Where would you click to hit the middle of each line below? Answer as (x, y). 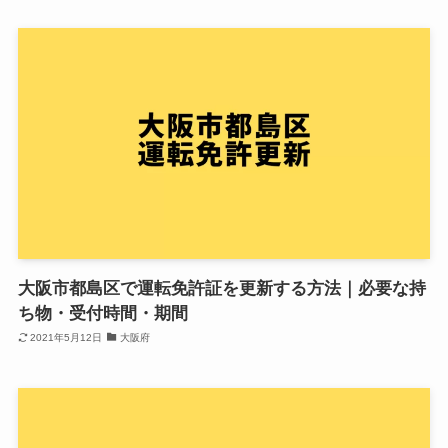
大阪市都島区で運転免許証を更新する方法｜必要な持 (221, 288)
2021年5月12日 (66, 338)
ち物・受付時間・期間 (102, 313)
